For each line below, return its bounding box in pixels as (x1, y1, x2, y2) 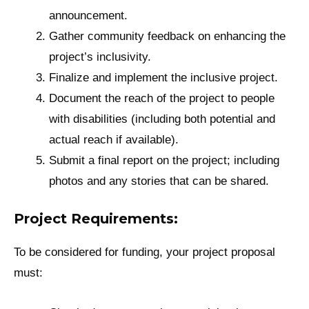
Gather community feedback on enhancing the (49, 29, 286, 43)
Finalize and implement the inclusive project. (49, 70, 279, 84)
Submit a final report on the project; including (49, 153, 280, 167)
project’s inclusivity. (49, 50, 152, 63)
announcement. (49, 8, 128, 22)
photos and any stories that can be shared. (49, 174, 270, 188)
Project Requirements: (14, 210, 178, 228)
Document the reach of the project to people (49, 91, 275, 105)
